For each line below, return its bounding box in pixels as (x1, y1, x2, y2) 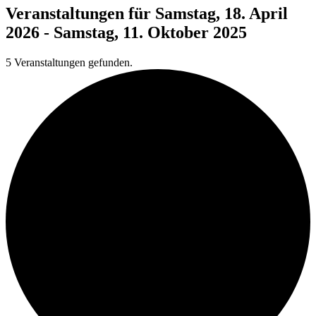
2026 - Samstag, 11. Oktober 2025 (6, 23, 247, 42)
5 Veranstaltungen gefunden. (6, 56, 133, 68)
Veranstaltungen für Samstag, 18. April (6, 4, 288, 23)
